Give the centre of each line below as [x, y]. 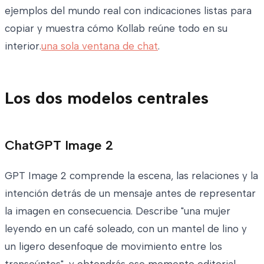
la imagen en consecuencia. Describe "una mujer [118, 211]
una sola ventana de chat [100, 46]
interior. [23, 46]
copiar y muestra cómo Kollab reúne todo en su [116, 28]
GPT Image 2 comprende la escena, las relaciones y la [131, 175]
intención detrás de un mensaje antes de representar [130, 193]
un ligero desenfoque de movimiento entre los [113, 246]
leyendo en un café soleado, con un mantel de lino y [126, 228]
